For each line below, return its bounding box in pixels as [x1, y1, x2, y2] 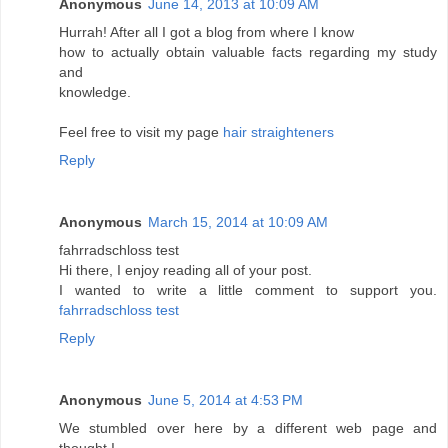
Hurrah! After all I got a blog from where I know [59, 24, 354, 41]
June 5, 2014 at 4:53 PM [148, 392, 303, 409]
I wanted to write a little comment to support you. [59, 282, 437, 299]
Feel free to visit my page [59, 124, 223, 141]
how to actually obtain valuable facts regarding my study [59, 44, 437, 61]
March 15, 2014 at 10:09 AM [148, 214, 328, 231]
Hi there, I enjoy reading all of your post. [59, 262, 312, 279]
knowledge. [59, 84, 131, 101]
